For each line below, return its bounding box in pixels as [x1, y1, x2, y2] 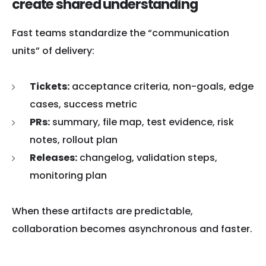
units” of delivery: [12, 43, 94, 58]
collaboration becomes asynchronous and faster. [12, 221, 252, 236]
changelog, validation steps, [77, 150, 217, 164]
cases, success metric [30, 97, 137, 111]
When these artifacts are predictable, [12, 204, 193, 218]
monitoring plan [30, 168, 107, 182]
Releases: [30, 150, 77, 164]
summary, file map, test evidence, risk [50, 115, 234, 129]
